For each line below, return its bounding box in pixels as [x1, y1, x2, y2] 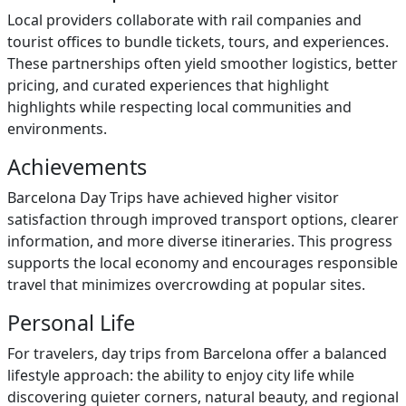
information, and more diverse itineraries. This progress [7, 231, 392, 251]
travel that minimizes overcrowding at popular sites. [7, 275, 365, 295]
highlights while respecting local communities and [7, 97, 352, 117]
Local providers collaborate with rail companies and [7, 10, 362, 30]
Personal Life [7, 308, 135, 337]
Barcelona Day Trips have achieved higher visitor [7, 188, 339, 208]
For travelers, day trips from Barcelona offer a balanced [7, 343, 387, 363]
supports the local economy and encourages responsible [7, 253, 398, 273]
